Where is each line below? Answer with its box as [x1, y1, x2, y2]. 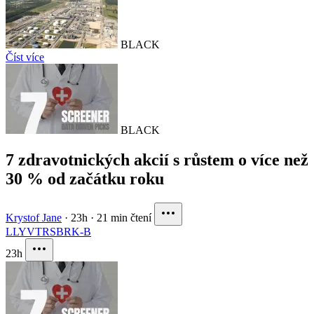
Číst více [6, 51, 44, 64]
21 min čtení [97, 212, 151, 224]
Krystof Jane [6, 212, 62, 224]
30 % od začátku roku [6, 170, 164, 189]
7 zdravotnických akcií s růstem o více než [6, 151, 308, 170]
